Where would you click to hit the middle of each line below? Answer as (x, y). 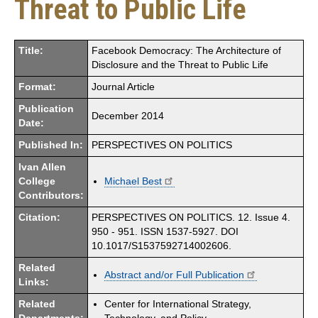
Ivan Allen (42, 167)
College (37, 181)
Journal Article (123, 87)
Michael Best (133, 181)
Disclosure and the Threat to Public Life (180, 65)
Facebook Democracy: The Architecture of (186, 50)
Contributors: (51, 195)
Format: (37, 87)
